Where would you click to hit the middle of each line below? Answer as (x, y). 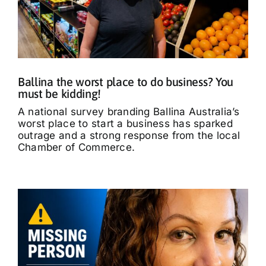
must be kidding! (59, 93)
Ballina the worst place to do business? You (126, 81)
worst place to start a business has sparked (125, 123)
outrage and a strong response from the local (129, 135)
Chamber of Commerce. (76, 147)
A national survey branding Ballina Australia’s (129, 111)
